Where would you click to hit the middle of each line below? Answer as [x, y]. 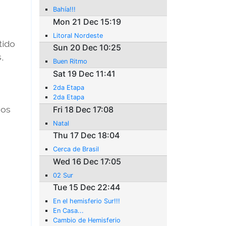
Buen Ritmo [70, 62]
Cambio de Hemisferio [87, 220]
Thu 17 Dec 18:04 [87, 135]
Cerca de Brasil [76, 149]
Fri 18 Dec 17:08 [83, 109]
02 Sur [63, 175]
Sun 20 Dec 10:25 [87, 48]
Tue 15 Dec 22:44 [87, 187]
